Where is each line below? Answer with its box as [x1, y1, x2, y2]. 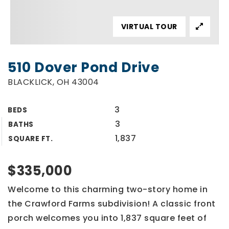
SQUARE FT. [8, 133, 53, 144]
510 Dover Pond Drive [8, 57, 159, 77]
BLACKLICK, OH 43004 [8, 76, 99, 88]
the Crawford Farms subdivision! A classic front [8, 197, 216, 210]
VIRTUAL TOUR [121, 21, 177, 32]
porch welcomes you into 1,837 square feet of [8, 212, 207, 224]
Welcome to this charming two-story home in [8, 183, 208, 195]
